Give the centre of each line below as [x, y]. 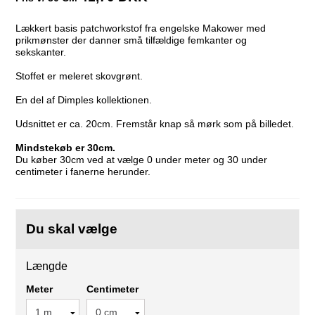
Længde [47, 266]
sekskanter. [41, 52]
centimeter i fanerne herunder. [83, 171]
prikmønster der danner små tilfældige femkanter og [131, 40]
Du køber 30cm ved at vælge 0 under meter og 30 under [142, 159]
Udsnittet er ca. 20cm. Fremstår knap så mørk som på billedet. [155, 123]
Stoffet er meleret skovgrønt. [79, 76]
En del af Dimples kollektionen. [85, 99]
